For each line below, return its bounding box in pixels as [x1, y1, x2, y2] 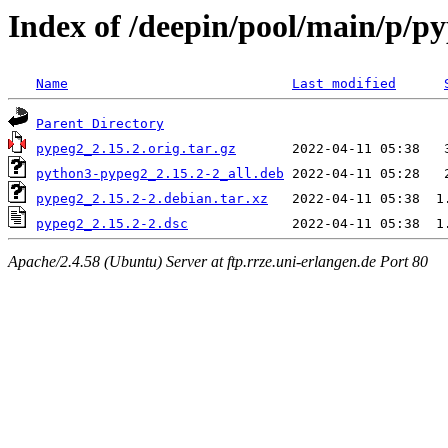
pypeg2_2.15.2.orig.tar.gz [36, 141, 236, 157]
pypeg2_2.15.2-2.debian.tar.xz [36, 191, 268, 207]
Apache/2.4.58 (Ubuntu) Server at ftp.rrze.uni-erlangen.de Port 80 [8, 252, 428, 270]
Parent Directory [36, 116, 164, 132]
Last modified [292, 76, 396, 92]
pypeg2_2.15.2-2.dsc [36, 216, 188, 232]
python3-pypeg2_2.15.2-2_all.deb [36, 166, 284, 182]
